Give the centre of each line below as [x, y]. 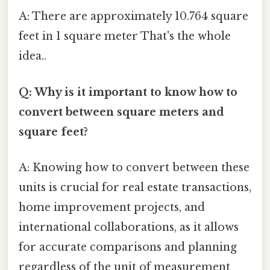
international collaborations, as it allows [129, 227]
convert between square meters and [121, 112]
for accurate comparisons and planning [128, 247]
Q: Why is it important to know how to [128, 92]
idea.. [33, 56]
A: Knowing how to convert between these [134, 167]
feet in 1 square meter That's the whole [125, 36]
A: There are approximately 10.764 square [133, 17]
